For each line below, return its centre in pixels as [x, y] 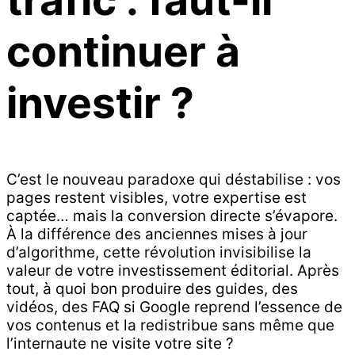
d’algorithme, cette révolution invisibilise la [159, 253]
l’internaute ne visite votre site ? [120, 344]
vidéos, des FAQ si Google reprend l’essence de [174, 307]
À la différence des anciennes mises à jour [157, 235]
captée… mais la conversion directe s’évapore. [172, 216]
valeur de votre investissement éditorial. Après [173, 271]
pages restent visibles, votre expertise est [157, 198]
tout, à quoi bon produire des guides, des [152, 289]
